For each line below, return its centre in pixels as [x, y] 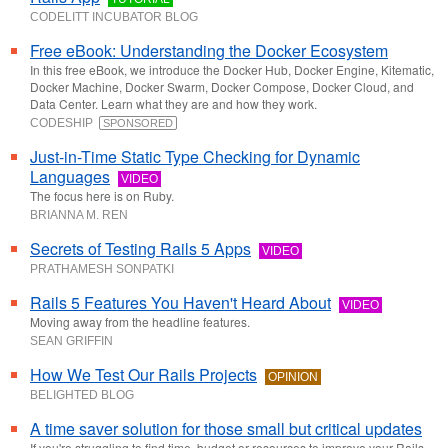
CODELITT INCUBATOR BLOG [114, 17]
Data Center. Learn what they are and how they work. [173, 103]
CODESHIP [64, 123]
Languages [70, 176]
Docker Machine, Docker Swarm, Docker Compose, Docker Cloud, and [222, 86]
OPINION [293, 377]
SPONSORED [138, 123]
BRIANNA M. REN [79, 215]
